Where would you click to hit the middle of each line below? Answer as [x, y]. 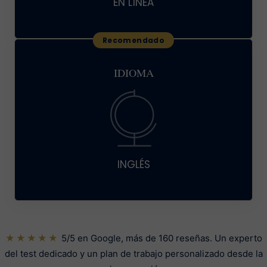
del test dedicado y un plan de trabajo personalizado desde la [133, 254]
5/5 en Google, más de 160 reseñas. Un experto [160, 238]
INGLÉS [133, 164]
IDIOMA [133, 73]
